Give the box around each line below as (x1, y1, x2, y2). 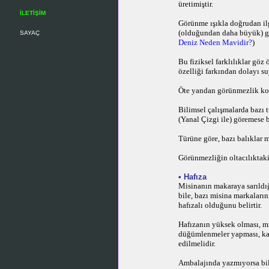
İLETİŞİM (20, 10, 46, 16)
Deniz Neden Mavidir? (178, 38, 252, 47)
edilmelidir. (178, 239, 216, 248)
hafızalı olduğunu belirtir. (178, 201, 262, 210)
